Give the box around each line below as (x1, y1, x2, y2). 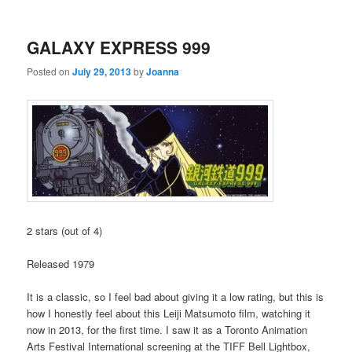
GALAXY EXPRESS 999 (27, 35, 211, 60)
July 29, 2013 (72, 64, 132, 79)
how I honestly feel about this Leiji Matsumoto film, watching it (27, 306, 311, 321)
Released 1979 (27, 256, 95, 272)
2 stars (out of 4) (27, 222, 103, 238)
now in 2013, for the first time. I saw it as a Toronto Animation (27, 322, 308, 338)
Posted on (27, 64, 73, 79)
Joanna (146, 64, 180, 79)
